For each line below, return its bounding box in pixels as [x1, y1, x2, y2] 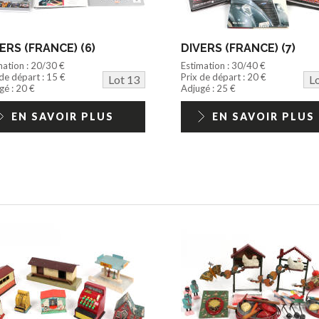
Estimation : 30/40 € [180, 59, 266, 71]
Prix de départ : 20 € [180, 70, 266, 83]
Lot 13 [108, 72, 140, 86]
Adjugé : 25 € [180, 82, 236, 94]
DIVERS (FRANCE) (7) [180, 41, 296, 55]
